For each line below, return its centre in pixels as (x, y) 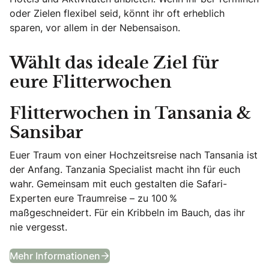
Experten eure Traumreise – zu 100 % (93, 198)
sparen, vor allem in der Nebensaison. (95, 27)
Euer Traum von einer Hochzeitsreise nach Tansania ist (134, 155)
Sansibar (46, 133)
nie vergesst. (38, 227)
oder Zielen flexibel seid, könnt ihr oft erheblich (117, 13)
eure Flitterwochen (91, 83)
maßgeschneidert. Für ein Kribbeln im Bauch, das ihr (127, 212)
